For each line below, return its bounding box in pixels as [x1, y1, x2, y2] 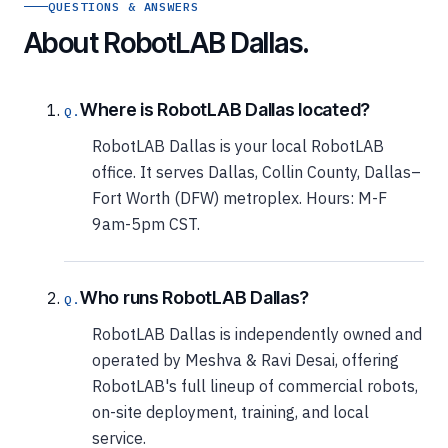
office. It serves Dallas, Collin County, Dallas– [92, 161, 421, 182]
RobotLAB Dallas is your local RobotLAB [92, 135, 384, 156]
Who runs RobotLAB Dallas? [79, 286, 310, 308]
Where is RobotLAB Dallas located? [79, 98, 371, 120]
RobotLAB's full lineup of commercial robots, [92, 375, 418, 396]
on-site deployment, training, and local [92, 401, 369, 422]
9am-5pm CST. [92, 213, 200, 234]
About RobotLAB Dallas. [24, 25, 310, 60]
